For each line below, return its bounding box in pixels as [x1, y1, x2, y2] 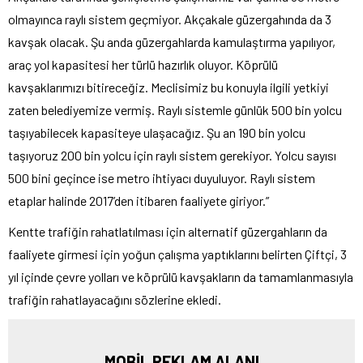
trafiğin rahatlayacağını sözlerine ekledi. [8, 291, 221, 307]
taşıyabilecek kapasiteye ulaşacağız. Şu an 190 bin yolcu [8, 124, 305, 140]
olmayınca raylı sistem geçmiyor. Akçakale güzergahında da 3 [8, 11, 331, 27]
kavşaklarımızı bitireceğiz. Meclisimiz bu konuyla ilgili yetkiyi [8, 79, 329, 95]
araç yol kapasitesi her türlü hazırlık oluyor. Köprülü [8, 56, 278, 72]
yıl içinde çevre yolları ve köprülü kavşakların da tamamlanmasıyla [8, 268, 353, 284]
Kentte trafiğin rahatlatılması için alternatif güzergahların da [8, 223, 327, 239]
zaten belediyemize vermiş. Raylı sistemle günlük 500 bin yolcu [8, 101, 342, 117]
